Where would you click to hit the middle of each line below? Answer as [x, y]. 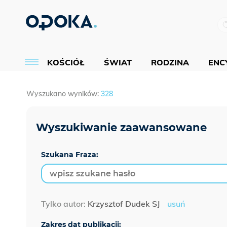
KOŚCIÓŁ [66, 62]
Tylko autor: [64, 204]
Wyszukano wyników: [64, 94]
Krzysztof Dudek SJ [124, 204]
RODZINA [170, 62]
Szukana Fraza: [70, 155]
